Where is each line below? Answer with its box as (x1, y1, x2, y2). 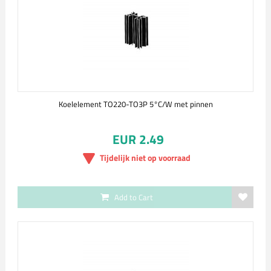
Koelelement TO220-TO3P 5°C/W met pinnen (58, 98, 213, 110)
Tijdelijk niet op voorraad (100, 151, 191, 164)
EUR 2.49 (112, 129, 164, 149)
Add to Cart (114, 191, 153, 203)
